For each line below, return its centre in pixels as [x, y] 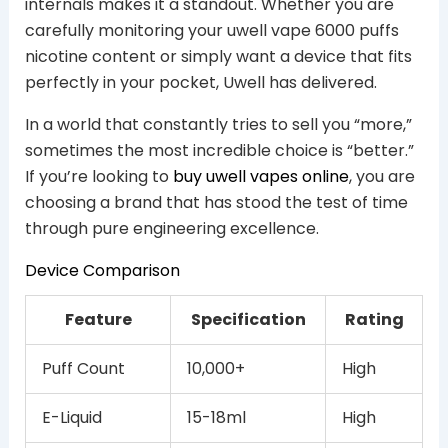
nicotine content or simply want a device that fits [218, 56]
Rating [374, 319]
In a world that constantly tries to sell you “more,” [218, 124]
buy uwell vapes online [260, 176]
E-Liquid [72, 417]
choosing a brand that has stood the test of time [216, 202]
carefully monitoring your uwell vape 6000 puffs [211, 30]
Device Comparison [102, 270]
